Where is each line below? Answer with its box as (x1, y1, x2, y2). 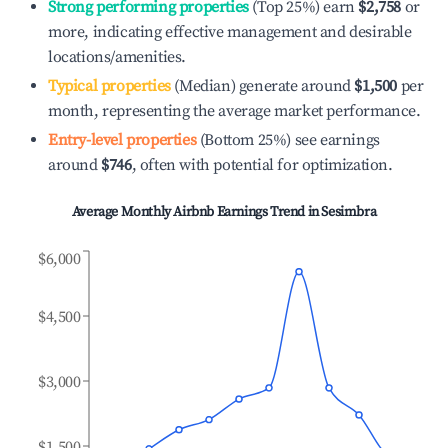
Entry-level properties (48, 130, 197, 150)
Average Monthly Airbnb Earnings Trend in (71, 203, 322, 221)
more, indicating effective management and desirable (48, 22, 412, 42)
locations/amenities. (48, 47, 186, 67)
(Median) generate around (170, 76, 351, 96)
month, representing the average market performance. (48, 101, 421, 121)
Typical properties (48, 76, 171, 96)
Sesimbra (321, 203, 377, 221)
